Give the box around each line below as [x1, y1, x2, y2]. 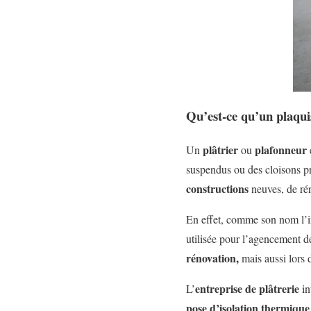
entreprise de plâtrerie [195, 280, 299, 296]
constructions [186, 180, 249, 196]
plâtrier [203, 141, 238, 158]
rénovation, [186, 249, 239, 266]
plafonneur [255, 141, 307, 158]
